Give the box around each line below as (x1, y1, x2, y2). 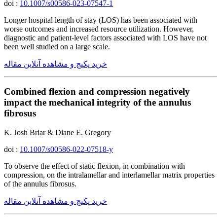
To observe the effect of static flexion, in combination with (4, 162, 185, 171)
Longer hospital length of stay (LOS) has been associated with (4, 15, 197, 24)
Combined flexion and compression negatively (4, 86, 190, 97)
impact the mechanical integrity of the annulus (4, 97, 191, 108)
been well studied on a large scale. (4, 42, 110, 51)
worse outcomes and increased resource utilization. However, (4, 24, 194, 33)
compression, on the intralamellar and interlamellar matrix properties (4, 171, 215, 180)
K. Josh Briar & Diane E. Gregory (4, 128, 111, 137)
